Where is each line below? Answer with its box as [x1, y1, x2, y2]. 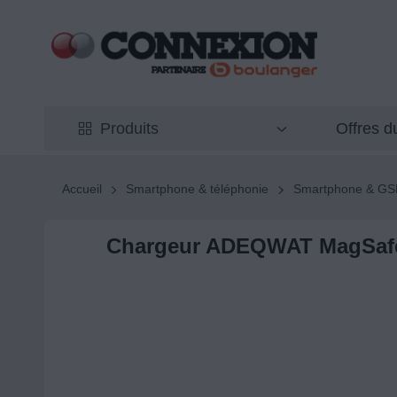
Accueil [61, 182, 102, 197]
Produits [99, 120, 159, 138]
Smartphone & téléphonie [126, 182, 269, 197]
